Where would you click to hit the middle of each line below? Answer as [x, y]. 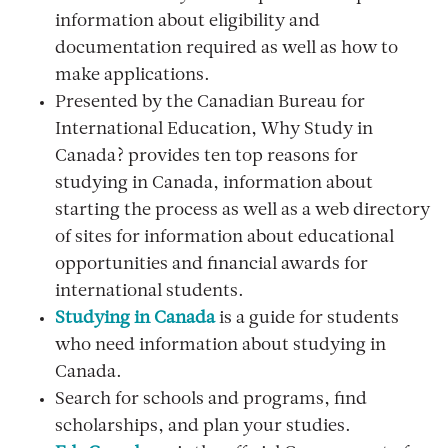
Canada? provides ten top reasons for [206, 157]
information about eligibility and [187, 22]
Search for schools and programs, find [211, 400]
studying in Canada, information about [214, 184]
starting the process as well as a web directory [242, 211]
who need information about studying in [220, 346]
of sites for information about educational [224, 238]
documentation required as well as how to [226, 49]
